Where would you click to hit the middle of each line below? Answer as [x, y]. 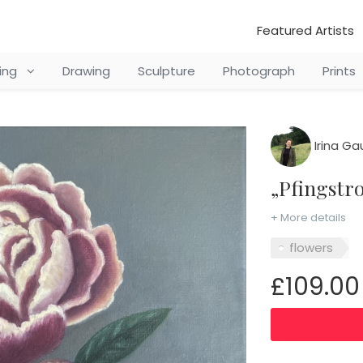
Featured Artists [305, 30]
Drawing [86, 71]
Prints [339, 71]
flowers [311, 247]
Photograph [258, 71]
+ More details [308, 218]
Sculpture [166, 71]
